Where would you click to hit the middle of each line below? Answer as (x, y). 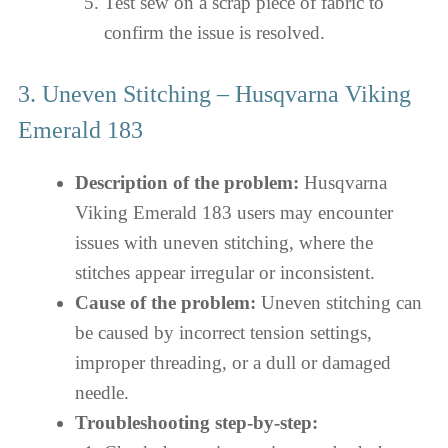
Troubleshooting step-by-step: (196, 422)
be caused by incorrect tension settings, (223, 332)
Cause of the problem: (165, 302)
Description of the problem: (187, 182)
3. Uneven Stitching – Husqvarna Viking (214, 94)
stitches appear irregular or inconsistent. (225, 272)
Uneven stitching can (339, 302)
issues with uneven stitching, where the (224, 242)
